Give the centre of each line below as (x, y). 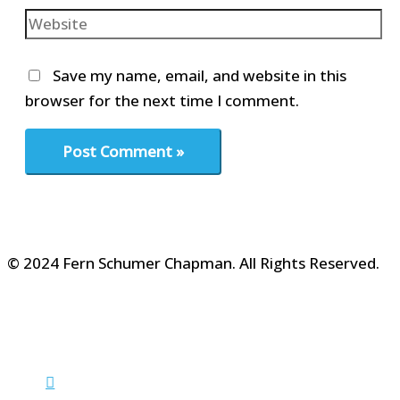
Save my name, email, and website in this (200, 75)
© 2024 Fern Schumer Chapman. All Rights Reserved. (193, 262)
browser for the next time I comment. (162, 100)
